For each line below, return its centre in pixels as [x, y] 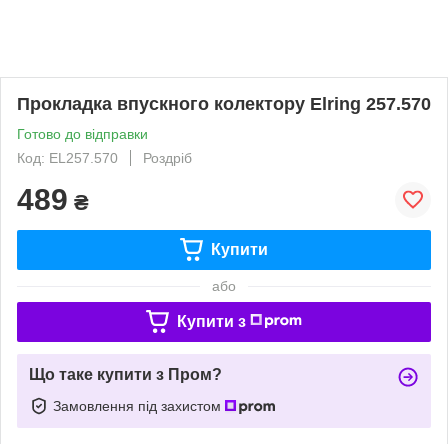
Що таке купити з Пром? [125, 374]
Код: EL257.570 [67, 157]
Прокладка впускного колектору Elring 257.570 [224, 103]
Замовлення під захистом [139, 405]
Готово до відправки [82, 133]
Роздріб [167, 157]
